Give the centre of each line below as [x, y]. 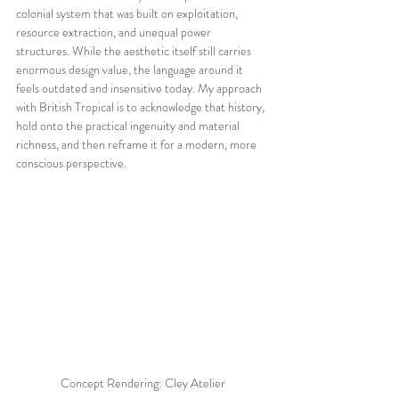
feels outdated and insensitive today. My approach [140, 88]
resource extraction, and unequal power [115, 32]
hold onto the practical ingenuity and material [129, 125]
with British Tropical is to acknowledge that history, [142, 106]
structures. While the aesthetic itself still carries [135, 50]
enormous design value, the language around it [131, 69]
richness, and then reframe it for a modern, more [138, 144]
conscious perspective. [71, 163]
